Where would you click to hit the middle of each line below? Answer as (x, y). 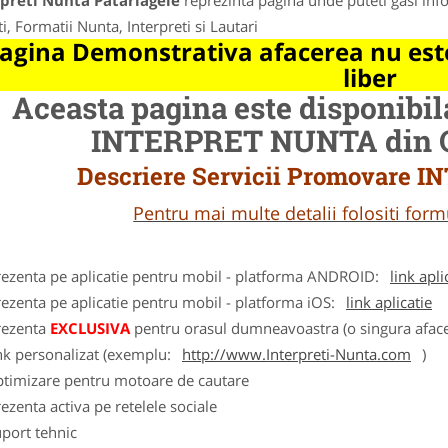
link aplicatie (389, 302)
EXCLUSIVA (90, 328)
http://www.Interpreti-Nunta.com (296, 354)
